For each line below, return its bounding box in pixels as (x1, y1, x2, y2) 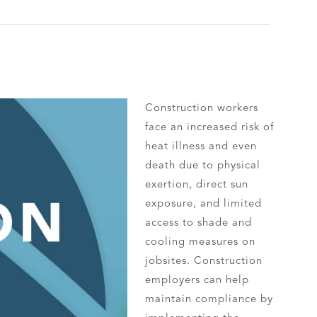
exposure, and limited (145, 197, 263, 209)
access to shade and (145, 216, 253, 229)
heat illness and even (145, 139, 258, 152)
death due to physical (145, 158, 261, 171)
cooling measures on (145, 235, 256, 248)
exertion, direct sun (145, 178, 249, 190)
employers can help (145, 273, 250, 286)
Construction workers (145, 101, 259, 114)
